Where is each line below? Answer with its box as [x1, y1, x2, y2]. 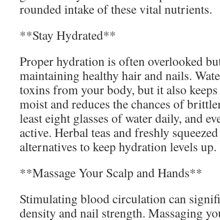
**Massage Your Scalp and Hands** [20, 164, 202, 181]
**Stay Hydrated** [20, 27, 116, 43]
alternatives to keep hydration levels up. [20, 138, 217, 155]
